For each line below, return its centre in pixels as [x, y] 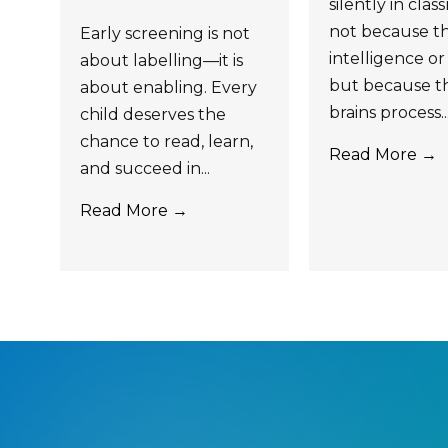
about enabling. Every [168, 87]
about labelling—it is [161, 60]
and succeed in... [145, 168]
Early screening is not [165, 33]
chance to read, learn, [166, 141]
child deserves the [153, 114]
